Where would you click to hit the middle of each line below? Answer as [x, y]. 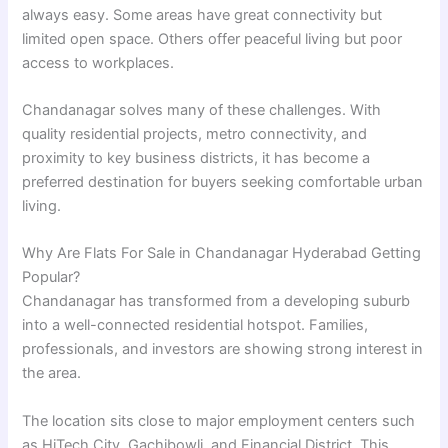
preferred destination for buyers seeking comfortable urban [223, 181]
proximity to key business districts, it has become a [196, 157]
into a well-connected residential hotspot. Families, [195, 325]
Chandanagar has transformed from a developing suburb [216, 301]
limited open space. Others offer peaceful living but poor [212, 38]
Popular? [51, 277]
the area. [52, 373]
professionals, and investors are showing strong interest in [223, 349]
